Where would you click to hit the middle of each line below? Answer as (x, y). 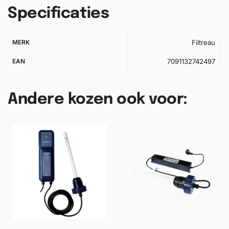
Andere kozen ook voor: (98, 99)
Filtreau (203, 43)
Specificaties (59, 13)
